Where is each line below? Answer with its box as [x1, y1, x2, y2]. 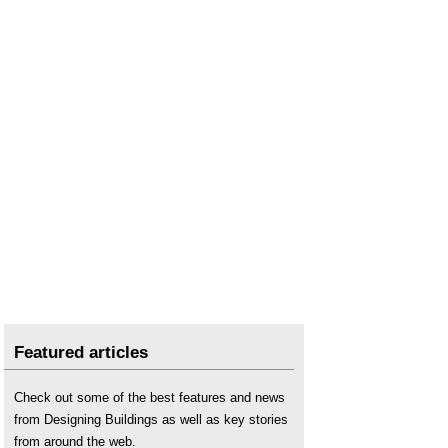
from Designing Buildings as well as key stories [14, 412, 288, 427]
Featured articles [14, 343, 148, 362]
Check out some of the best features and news [14, 390, 285, 405]
